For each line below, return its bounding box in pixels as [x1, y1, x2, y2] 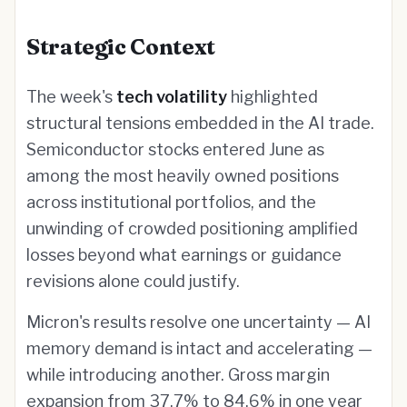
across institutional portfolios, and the [26, 193, 316, 212]
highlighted [227, 87, 318, 106]
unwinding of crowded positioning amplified [26, 219, 358, 238]
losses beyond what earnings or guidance [26, 245, 342, 264]
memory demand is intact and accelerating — [26, 339, 372, 358]
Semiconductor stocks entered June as [26, 140, 324, 159]
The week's [26, 87, 116, 106]
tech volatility [116, 87, 227, 106]
